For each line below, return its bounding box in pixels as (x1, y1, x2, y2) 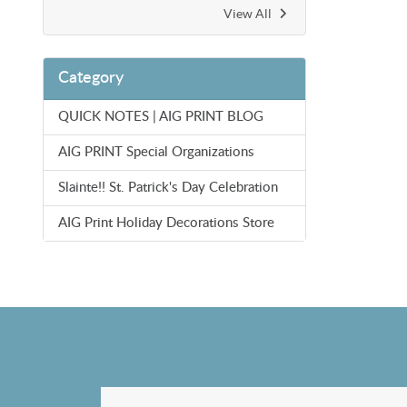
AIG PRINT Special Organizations (58, 144, 254, 159)
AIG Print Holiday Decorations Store (58, 215, 274, 230)
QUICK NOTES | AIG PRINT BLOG (58, 109, 263, 124)
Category (58, 69, 124, 86)
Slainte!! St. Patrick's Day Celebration (58, 180, 278, 194)
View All (223, 5, 272, 21)
